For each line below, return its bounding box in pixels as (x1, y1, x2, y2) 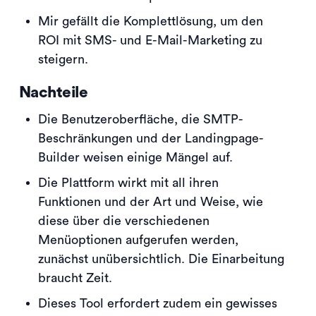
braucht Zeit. (38, 271, 112, 284)
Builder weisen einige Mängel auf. (38, 150, 233, 164)
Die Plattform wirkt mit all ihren (38, 176, 219, 189)
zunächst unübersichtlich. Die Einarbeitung (38, 252, 284, 265)
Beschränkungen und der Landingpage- (38, 131, 264, 145)
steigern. (38, 52, 88, 66)
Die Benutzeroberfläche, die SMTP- (38, 112, 243, 126)
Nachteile (19, 84, 87, 100)
